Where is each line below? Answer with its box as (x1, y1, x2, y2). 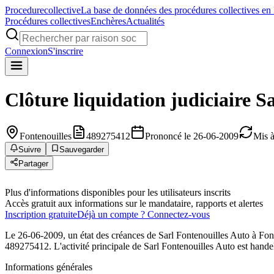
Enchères (91, 16, 126, 26)
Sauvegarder (59, 144, 104, 154)
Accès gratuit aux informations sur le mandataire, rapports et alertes (5, 198, 263, 209)
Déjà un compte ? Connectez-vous (77, 209, 210, 220)
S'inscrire (48, 46, 83, 56)
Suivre (18, 144, 41, 154)
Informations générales (5, 261, 92, 272)
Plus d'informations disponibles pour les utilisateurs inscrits (5, 187, 231, 198)
